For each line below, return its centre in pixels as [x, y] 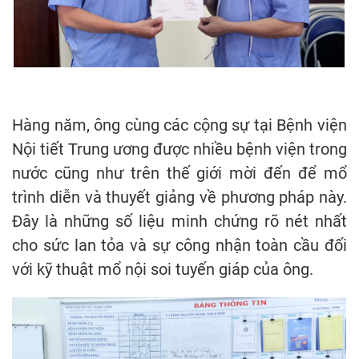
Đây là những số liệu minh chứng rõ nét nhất [179, 222]
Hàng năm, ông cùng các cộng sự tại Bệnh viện [179, 125]
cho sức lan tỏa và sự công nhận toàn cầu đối [179, 246]
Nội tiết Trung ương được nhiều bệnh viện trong [179, 149]
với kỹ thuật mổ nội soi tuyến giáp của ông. [163, 270]
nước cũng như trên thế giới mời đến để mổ [179, 173]
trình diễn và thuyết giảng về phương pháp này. [179, 198]
